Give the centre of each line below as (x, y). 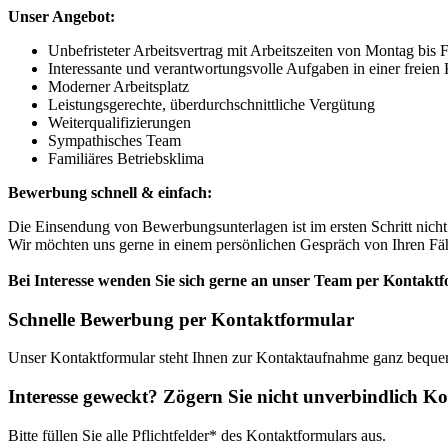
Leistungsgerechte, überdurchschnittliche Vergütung (211, 104)
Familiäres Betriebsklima (126, 158)
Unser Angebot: (61, 16)
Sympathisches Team (114, 140)
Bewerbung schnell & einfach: (110, 192)
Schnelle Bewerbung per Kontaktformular (181, 319)
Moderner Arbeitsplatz (118, 86)
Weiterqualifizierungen (119, 122)
